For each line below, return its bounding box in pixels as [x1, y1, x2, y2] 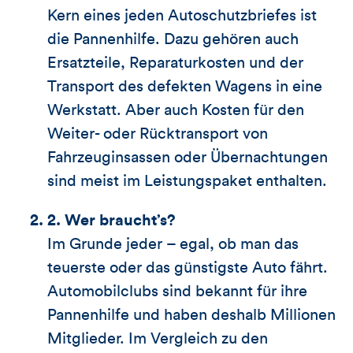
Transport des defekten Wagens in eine [47, 78, 322, 95]
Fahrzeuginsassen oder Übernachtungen [47, 149, 328, 165]
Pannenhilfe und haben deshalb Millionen [47, 307, 336, 323]
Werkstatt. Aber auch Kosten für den [47, 102, 304, 118]
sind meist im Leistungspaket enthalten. [47, 173, 327, 189]
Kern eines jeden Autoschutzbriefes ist [47, 7, 317, 24]
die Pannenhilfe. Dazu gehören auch [47, 31, 299, 47]
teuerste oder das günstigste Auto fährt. [47, 259, 328, 276]
